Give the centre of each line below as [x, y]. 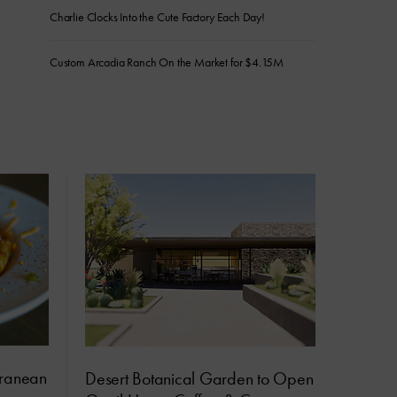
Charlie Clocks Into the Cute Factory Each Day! [157, 17]
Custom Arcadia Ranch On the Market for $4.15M [167, 62]
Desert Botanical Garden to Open [199, 378]
